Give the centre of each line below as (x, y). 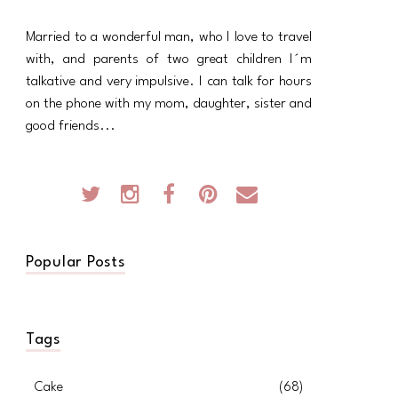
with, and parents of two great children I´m (169, 59)
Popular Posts (76, 262)
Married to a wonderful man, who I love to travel (169, 37)
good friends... (71, 126)
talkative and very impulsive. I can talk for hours (169, 81)
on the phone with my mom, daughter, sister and (169, 103)
